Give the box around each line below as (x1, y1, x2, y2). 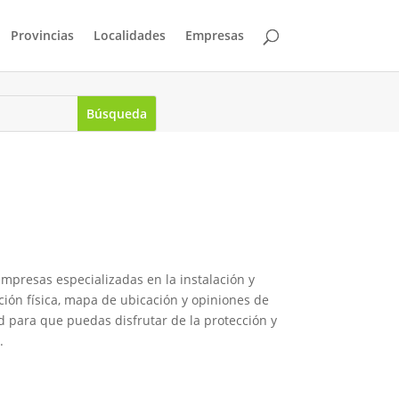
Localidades (93, 27, 166, 44)
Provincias (10, 27, 74, 44)
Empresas (184, 27, 244, 44)
